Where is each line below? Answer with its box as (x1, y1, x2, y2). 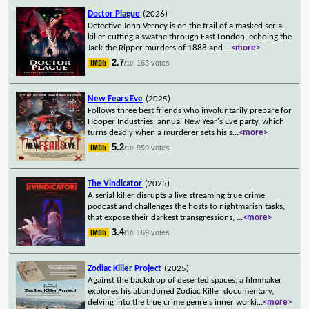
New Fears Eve (88, 94, 143, 103)
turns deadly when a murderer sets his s (88, 128, 233, 137)
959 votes (137, 143, 170, 152)
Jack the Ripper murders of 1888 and (88, 43, 226, 52)
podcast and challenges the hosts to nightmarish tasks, (88, 201, 286, 211)
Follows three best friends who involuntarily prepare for (88, 106, 292, 115)
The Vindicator (88, 179, 143, 188)
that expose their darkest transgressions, (88, 212, 237, 222)
